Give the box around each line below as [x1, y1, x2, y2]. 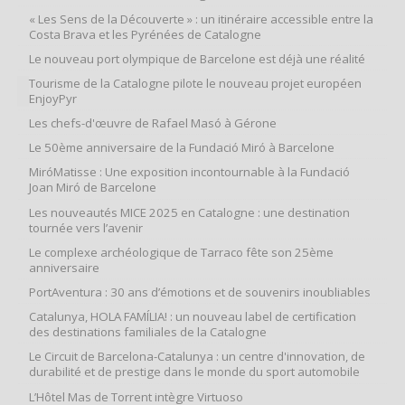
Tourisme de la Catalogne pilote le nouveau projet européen [29, 74, 362, 91]
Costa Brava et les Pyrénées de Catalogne [29, 25, 261, 42]
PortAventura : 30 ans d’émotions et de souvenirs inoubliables [29, 284, 371, 301]
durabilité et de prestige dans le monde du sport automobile [29, 363, 360, 381]
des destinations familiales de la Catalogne [29, 324, 267, 341]
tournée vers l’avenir [29, 219, 143, 236]
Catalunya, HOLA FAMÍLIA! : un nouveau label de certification [29, 308, 356, 325]
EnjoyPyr [29, 89, 77, 107]
